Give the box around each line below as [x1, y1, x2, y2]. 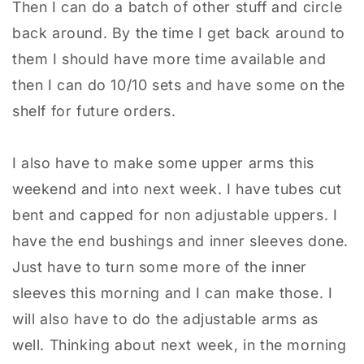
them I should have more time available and [12, 50, 327, 67]
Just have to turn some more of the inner [12, 258, 308, 275]
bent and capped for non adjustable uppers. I [12, 206, 338, 223]
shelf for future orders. [12, 102, 176, 119]
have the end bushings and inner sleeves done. [12, 232, 349, 249]
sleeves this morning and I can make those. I [12, 284, 333, 301]
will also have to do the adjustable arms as [12, 310, 318, 327]
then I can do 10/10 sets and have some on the [12, 76, 346, 93]
